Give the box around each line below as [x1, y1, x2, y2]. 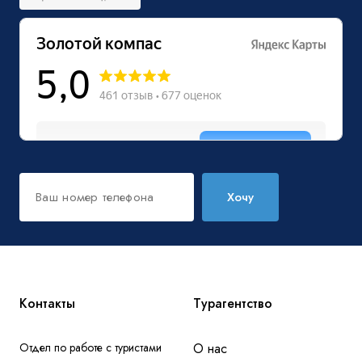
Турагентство [193, 294, 272, 313]
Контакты [19, 294, 75, 313]
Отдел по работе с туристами [19, 339, 162, 356]
